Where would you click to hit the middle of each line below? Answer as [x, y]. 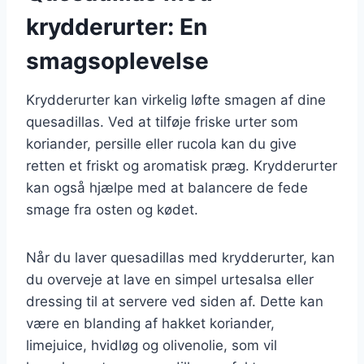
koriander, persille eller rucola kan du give [161, 143]
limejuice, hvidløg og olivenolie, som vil [152, 345]
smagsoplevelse [117, 61]
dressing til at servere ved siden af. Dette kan [175, 301]
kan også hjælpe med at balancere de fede [167, 187]
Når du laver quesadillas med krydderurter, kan [180, 257]
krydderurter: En [117, 26]
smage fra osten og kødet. [112, 209]
